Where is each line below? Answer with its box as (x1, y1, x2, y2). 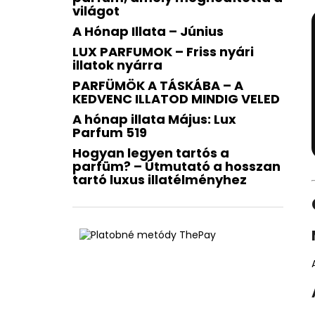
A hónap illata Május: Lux (72, 110, 236, 128)
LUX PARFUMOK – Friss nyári (72, 43, 254, 60)
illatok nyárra (72, 56, 162, 74)
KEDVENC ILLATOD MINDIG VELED (72, 90, 280, 108)
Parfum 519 (72, 124, 147, 141)
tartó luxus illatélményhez (72, 171, 247, 188)
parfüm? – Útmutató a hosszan (72, 157, 281, 175)
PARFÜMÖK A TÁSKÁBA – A (72, 77, 243, 94)
